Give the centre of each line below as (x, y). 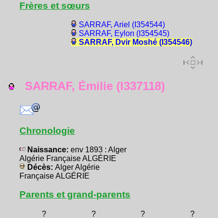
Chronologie (47, 131)
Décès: (40, 167)
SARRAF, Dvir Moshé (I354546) (135, 42)
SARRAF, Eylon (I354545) (124, 34)
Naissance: (48, 150)
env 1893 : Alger (99, 150)
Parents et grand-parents (75, 195)
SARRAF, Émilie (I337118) (90, 86)
